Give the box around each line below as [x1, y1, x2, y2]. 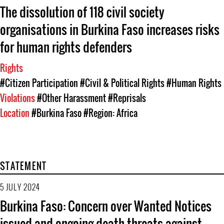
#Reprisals [108, 91, 146, 104]
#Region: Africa [83, 106, 137, 119]
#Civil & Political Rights [80, 76, 164, 89]
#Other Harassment [37, 91, 106, 104]
